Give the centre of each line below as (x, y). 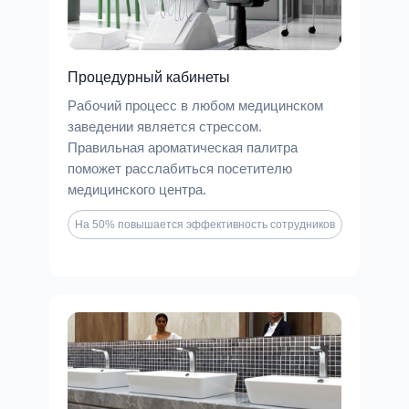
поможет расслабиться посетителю (180, 168)
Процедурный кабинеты (149, 77)
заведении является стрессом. (165, 126)
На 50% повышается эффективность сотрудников (205, 225)
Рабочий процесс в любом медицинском (195, 105)
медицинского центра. (137, 189)
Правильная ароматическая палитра (183, 147)
